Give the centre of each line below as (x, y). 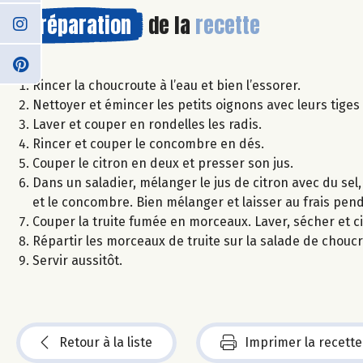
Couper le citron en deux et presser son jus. (163, 163)
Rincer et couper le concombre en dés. (148, 143)
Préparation (80, 25)
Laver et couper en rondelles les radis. (147, 124)
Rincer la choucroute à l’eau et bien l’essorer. (167, 85)
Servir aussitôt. (77, 260)
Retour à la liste (106, 342)
